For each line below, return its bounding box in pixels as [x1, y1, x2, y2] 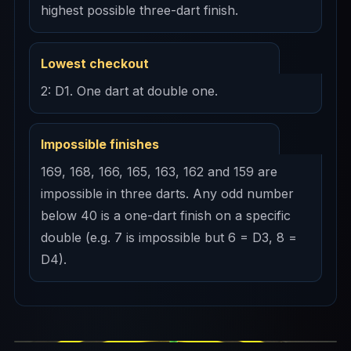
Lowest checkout [41, 56, 149, 71]
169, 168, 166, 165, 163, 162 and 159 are [41, 164, 277, 179]
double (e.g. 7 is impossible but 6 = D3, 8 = [41, 230, 297, 245]
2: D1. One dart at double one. [41, 83, 218, 99]
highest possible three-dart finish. [41, 2, 238, 18]
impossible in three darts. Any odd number [41, 186, 294, 201]
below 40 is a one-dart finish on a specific [41, 208, 291, 223]
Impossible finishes [41, 137, 159, 152]
